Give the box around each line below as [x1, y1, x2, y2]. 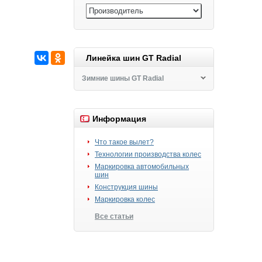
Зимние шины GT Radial [82, 74, 164, 82]
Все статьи [95, 212, 133, 220]
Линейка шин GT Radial [86, 53, 181, 63]
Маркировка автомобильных [95, 163, 189, 171]
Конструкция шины [95, 183, 158, 191]
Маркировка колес [95, 195, 155, 204]
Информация [92, 114, 146, 123]
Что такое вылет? [95, 138, 154, 146]
